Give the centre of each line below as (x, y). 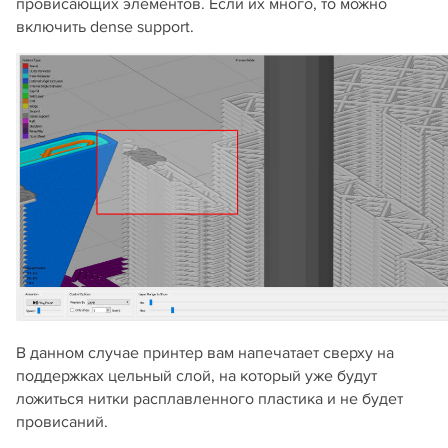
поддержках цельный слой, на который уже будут (196, 375)
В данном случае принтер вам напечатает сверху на (205, 352)
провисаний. (62, 421)
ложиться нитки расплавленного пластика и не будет (209, 398)
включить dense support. (105, 26)
